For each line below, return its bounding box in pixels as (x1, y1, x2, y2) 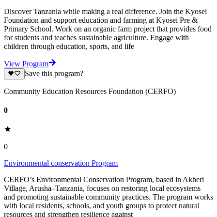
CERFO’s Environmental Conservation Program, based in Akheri (4, 175, 204, 184)
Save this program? (24, 69, 83, 78)
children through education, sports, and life (4, 42, 134, 51)
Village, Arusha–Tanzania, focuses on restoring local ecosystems (4, 184, 201, 193)
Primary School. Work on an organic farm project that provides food (4, 25, 212, 33)
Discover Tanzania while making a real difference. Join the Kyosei (4, 7, 207, 16)
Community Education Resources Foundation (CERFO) (4, 87, 176, 95)
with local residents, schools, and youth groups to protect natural (4, 201, 200, 210)
